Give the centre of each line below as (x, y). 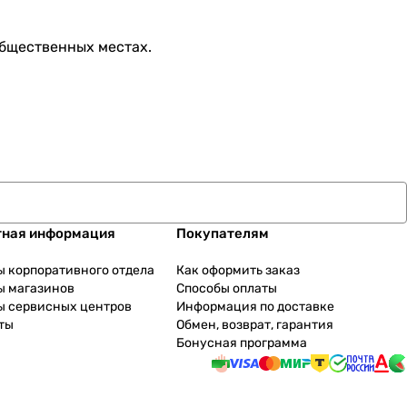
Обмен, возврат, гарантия (254, 325)
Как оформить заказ (238, 271)
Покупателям (222, 234)
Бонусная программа (241, 343)
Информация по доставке (255, 307)
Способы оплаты (226, 289)
